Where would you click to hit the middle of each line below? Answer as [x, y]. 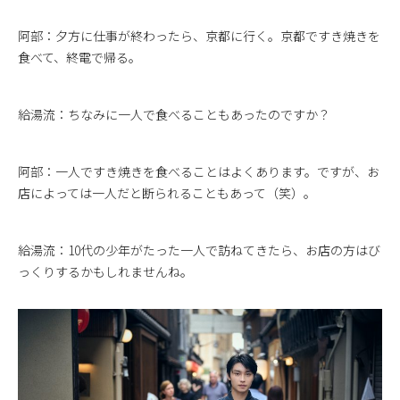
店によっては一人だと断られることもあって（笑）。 [167, 192]
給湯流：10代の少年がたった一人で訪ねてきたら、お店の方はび [199, 250]
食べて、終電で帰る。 [79, 57]
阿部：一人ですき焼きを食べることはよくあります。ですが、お [199, 171]
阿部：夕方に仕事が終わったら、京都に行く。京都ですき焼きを [199, 35]
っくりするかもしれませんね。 [105, 271]
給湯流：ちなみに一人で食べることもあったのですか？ [174, 114]
